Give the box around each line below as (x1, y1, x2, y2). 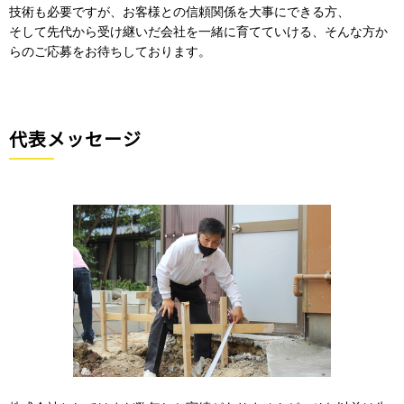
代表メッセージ (9, 125, 142, 152)
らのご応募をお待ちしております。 (9, 42, 211, 60)
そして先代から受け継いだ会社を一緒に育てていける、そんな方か (9, 23, 388, 41)
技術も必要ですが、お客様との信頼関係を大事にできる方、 (9, 3, 350, 21)
